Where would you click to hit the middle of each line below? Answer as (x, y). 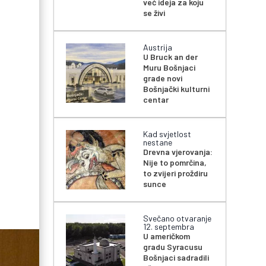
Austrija (158, 47)
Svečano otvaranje (178, 218)
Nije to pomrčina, (175, 163)
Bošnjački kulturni (177, 89)
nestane (158, 142)
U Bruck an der (171, 57)
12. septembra (169, 227)
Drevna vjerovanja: (178, 152)
